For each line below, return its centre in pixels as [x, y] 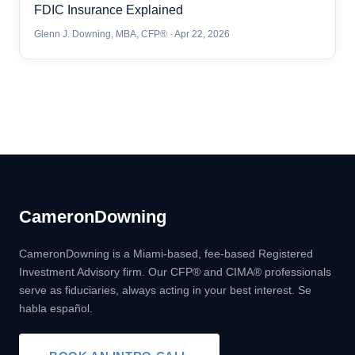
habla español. [56, 309]
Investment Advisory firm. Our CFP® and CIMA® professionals [175, 272]
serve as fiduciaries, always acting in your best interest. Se [165, 290]
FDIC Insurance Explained [109, 10]
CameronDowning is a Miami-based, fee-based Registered [166, 254]
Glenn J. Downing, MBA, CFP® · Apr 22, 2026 [132, 34]
